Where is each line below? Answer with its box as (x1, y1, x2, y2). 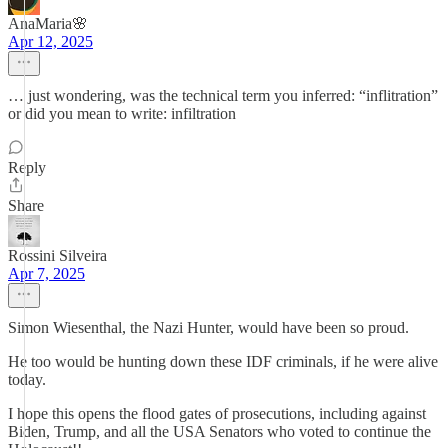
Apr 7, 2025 (8, 265, 85, 282)
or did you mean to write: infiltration (8, 105, 236, 122)
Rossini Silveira (8, 247, 107, 264)
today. (8, 371, 46, 388)
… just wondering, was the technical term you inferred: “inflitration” (8, 87, 438, 104)
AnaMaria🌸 (8, 15, 88, 32)
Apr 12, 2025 (8, 33, 93, 50)
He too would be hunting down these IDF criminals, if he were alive (8, 353, 438, 370)
